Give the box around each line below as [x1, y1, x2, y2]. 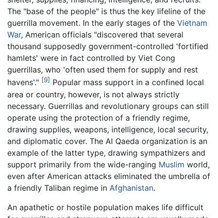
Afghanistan [109, 182, 153, 193]
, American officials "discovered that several [21, 30, 183, 40]
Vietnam [177, 18, 207, 28]
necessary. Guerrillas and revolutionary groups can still [7, 101, 209, 111]
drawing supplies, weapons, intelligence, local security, [7, 124, 208, 134]
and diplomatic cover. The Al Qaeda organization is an [7, 136, 207, 146]
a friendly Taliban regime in [7, 182, 109, 193]
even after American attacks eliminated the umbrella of [7, 171, 210, 181]
